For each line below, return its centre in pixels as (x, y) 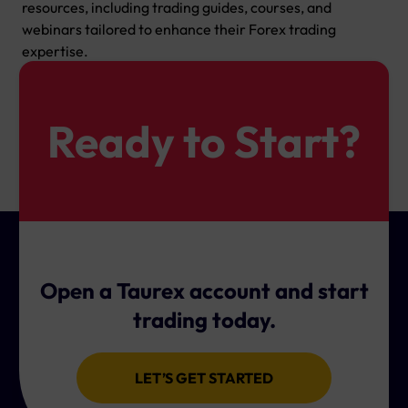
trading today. (204, 320)
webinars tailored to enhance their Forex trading (179, 29)
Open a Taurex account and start (204, 291)
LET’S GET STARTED (204, 378)
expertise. (55, 51)
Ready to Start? (204, 141)
